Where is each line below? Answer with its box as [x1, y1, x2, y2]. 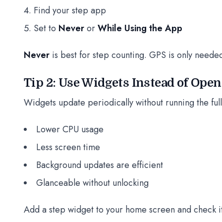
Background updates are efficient [36, 159, 163, 171]
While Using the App [98, 22, 182, 35]
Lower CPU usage [36, 123, 104, 136]
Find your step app [34, 4, 106, 17]
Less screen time [36, 141, 100, 154]
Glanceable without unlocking [36, 176, 149, 189]
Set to [34, 22, 58, 35]
